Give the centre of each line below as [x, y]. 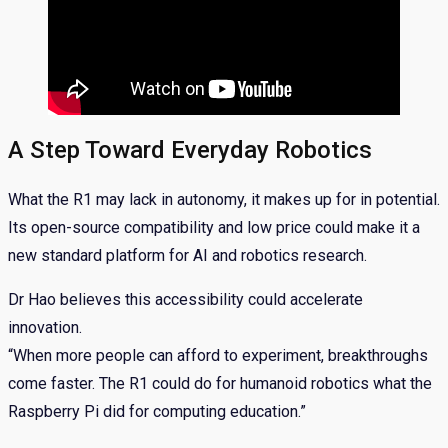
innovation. [45, 328]
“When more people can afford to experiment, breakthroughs [218, 356]
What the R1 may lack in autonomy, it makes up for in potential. [224, 200]
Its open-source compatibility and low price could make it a [214, 228]
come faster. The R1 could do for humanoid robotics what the [220, 384]
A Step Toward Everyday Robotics [190, 150]
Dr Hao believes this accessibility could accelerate [185, 300]
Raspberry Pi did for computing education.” [157, 412]
